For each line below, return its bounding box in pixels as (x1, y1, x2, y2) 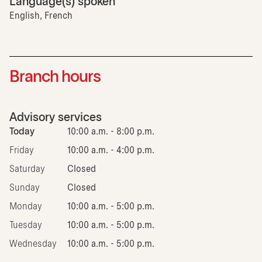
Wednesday (9, 239, 57, 249)
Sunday (9, 183, 40, 192)
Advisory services (9, 112, 102, 123)
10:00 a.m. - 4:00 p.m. (67, 146, 154, 155)
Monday (9, 202, 42, 211)
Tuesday (9, 220, 42, 230)
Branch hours (9, 70, 101, 85)
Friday (9, 146, 34, 155)
